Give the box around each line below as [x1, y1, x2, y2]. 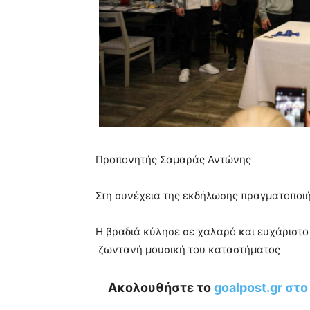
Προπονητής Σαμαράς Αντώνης [95, 152, 251, 166]
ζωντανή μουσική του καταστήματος [95, 242, 280, 256]
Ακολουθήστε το [107, 280, 214, 295]
